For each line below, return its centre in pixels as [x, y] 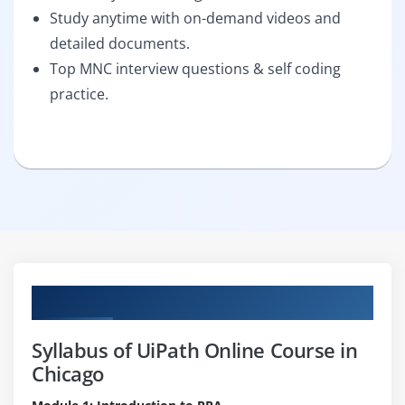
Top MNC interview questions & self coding [195, 68]
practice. [79, 94]
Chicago [68, 373]
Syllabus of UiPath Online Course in [195, 349]
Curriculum [76, 298]
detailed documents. [120, 43]
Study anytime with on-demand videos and [195, 18]
